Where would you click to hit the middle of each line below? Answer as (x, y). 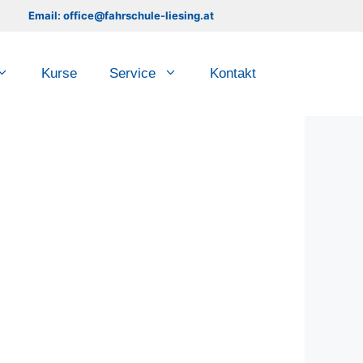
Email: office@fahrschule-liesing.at (121, 15)
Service (132, 73)
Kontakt (233, 73)
